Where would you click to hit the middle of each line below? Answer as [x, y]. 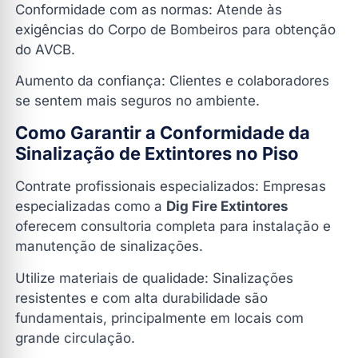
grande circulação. [75, 338]
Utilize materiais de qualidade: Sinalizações [154, 278]
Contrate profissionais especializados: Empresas [171, 187]
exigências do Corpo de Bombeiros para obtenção [175, 29]
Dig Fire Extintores [227, 207]
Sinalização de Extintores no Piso [157, 154]
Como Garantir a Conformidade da [163, 133]
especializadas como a [91, 207]
